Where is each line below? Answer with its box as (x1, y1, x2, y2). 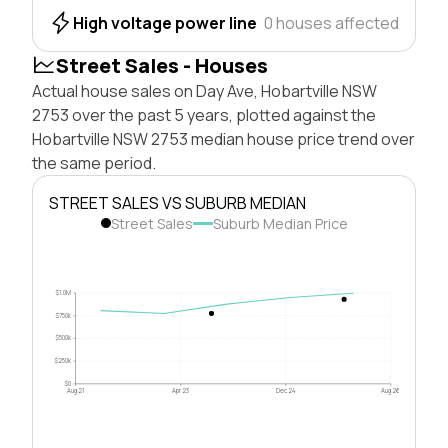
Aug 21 (67, 385, 85, 395)
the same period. (32, 151, 156, 174)
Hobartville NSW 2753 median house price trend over (32, 127, 415, 150)
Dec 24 (275, 385, 296, 395)
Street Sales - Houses (56, 51, 268, 79)
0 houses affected (264, 11, 399, 34)
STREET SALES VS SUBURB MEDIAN (49, 191, 306, 214)
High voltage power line (73, 11, 257, 34)
